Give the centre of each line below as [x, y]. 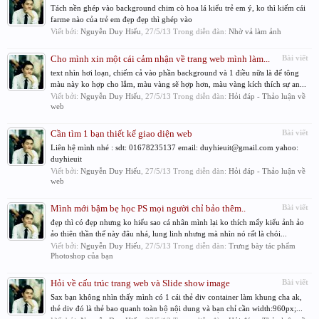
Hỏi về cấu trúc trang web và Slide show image [140, 283]
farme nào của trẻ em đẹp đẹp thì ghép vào [121, 19]
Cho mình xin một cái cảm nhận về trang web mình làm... [160, 59]
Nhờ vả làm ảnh [255, 31]
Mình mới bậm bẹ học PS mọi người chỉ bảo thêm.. [148, 208]
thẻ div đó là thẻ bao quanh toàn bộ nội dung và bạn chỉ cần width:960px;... [177, 308]
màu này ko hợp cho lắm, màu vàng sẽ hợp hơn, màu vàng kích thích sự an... [178, 84]
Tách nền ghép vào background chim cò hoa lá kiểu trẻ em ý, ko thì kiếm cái [178, 8]
